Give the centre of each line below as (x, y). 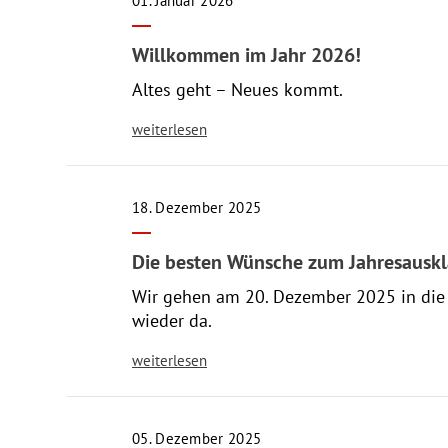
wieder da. (172, 320)
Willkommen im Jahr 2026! (246, 55)
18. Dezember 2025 (197, 207)
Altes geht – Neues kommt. (237, 89)
